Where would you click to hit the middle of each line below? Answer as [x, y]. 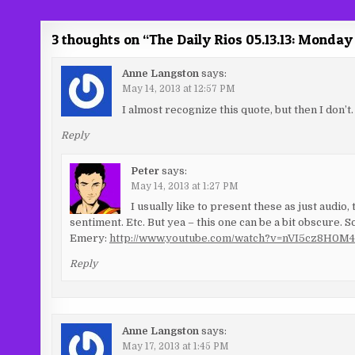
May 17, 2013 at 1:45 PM [175, 346]
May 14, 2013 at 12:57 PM [178, 89]
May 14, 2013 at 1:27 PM [184, 186]
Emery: [89, 239]
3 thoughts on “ [101, 39]
